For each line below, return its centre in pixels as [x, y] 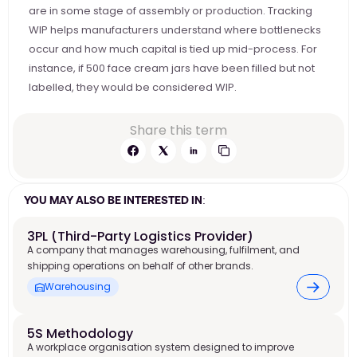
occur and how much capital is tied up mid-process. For [173, 49]
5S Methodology [80, 333]
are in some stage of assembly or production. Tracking [171, 11]
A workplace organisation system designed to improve [161, 347]
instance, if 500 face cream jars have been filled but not [172, 68]
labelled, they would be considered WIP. [133, 87]
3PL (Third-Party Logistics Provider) [140, 236]
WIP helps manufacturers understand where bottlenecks [175, 30]
